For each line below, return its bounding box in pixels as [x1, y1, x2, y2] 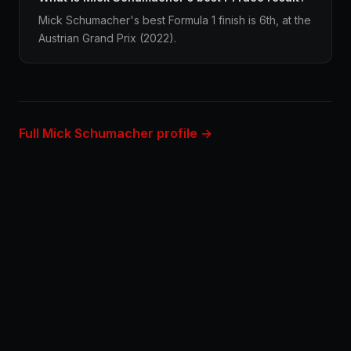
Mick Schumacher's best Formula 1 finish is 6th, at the [38, 13, 311, 27]
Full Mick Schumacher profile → [19, 125, 212, 141]
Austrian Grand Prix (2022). [38, 31, 176, 45]
